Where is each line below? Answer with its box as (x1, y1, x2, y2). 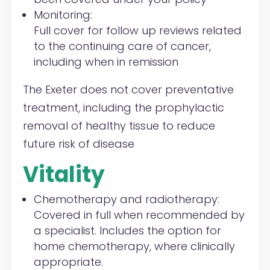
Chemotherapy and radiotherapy (33, 192, 218, 207)
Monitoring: (33, 7, 92, 23)
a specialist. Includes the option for (33, 223, 221, 239)
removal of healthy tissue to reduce (22, 118, 215, 134)
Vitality (22, 159, 105, 190)
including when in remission (33, 54, 178, 70)
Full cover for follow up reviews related (33, 23, 242, 39)
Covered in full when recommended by (33, 207, 245, 223)
